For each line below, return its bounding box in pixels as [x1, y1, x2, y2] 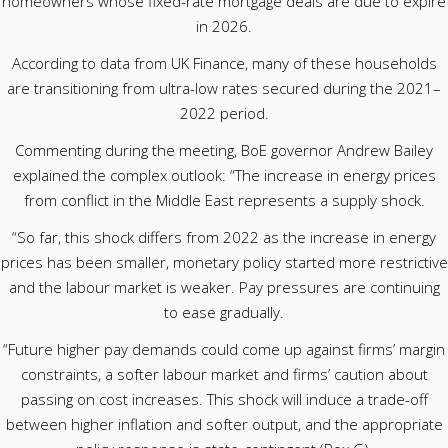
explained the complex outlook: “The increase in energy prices [12, 165, 436, 185]
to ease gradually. [164, 302, 284, 322]
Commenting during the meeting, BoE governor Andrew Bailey [15, 140, 433, 160]
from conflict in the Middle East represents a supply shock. [23, 190, 425, 210]
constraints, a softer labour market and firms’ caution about [20, 364, 428, 384]
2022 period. [179, 103, 269, 123]
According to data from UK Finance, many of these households [11, 53, 437, 73]
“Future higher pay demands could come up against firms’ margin [3, 339, 445, 359]
